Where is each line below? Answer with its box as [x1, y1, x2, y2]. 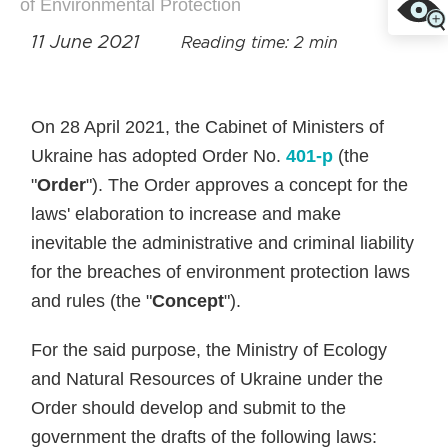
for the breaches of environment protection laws [31, 262, 411, 282]
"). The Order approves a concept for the [86, 175, 409, 195]
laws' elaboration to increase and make [31, 204, 342, 224]
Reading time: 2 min [181, 36, 339, 51]
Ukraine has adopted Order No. [31, 146, 287, 166]
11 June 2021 [31, 35, 146, 52]
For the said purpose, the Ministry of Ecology [31, 340, 388, 360]
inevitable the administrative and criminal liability [31, 233, 415, 253]
